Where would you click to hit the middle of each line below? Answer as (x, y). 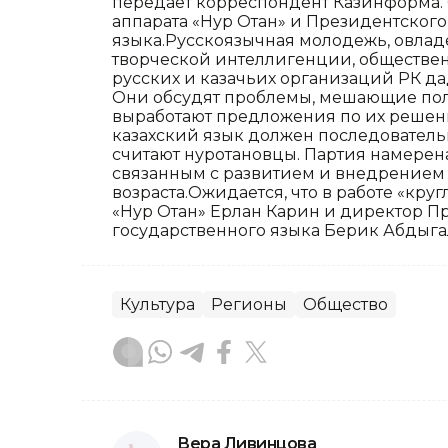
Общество (345, 305)
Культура (157, 305)
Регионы (249, 305)
